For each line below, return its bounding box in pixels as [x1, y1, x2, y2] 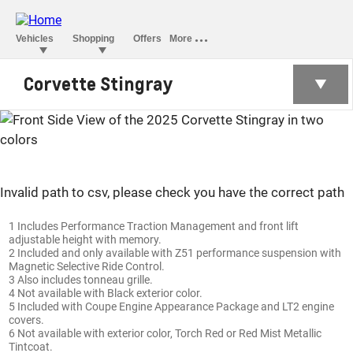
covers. [9, 313, 45, 326]
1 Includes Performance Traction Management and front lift [9, 219, 299, 232]
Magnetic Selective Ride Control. [9, 259, 165, 273]
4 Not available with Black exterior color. [9, 286, 203, 299]
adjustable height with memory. [9, 232, 162, 246]
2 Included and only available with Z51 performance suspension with [9, 246, 342, 259]
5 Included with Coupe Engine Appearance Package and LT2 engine [9, 299, 335, 313]
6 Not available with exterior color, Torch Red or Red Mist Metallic [9, 326, 322, 340]
